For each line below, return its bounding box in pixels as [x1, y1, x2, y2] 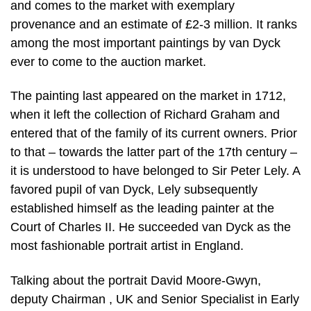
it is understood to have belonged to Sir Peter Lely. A [10, 164, 300, 178]
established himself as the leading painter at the [10, 201, 274, 216]
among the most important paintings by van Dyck [10, 35, 280, 50]
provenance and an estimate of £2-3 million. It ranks [10, 17, 297, 31]
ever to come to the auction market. [10, 54, 206, 69]
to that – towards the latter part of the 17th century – [10, 145, 297, 160]
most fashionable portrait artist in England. [10, 239, 244, 253]
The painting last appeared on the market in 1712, [10, 89, 286, 103]
